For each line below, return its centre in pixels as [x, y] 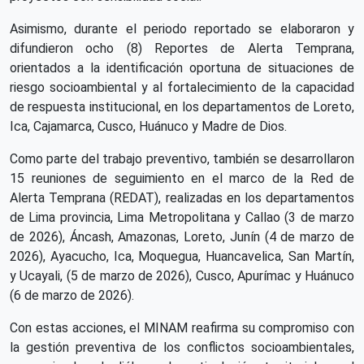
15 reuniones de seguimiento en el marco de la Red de [182, 178]
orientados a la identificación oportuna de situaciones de [182, 67]
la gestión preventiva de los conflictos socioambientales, [182, 347]
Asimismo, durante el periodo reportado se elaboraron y [182, 28]
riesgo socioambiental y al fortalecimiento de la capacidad [182, 87]
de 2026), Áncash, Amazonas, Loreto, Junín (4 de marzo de [182, 236]
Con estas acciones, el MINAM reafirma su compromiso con [182, 327]
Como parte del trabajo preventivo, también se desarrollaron [182, 158]
